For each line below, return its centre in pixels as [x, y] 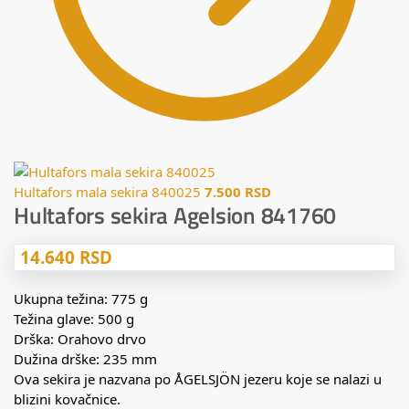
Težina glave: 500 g [74, 318]
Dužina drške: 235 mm [85, 358]
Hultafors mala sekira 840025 [107, 192]
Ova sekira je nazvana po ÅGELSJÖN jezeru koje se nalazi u [198, 378]
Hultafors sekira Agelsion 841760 [175, 215]
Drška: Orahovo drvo [80, 338]
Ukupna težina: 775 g [81, 298]
